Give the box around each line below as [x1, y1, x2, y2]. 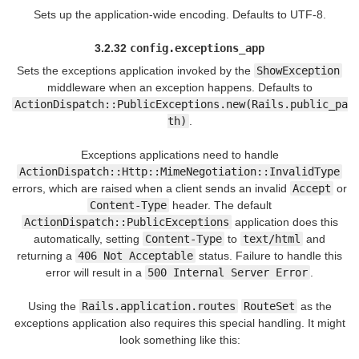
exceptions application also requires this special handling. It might [14, 317, 345, 330]
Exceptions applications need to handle [80, 148, 279, 162]
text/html [243, 232, 301, 246]
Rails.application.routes [81, 300, 236, 313]
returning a [17, 249, 75, 263]
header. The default [169, 199, 272, 212]
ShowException [256, 64, 340, 78]
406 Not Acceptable [78, 249, 193, 263]
